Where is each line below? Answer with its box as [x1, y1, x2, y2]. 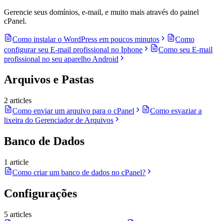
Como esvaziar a [150, 107, 202, 115]
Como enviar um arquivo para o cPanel [12, 107, 134, 115]
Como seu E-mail [158, 45, 213, 54]
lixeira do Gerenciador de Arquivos [4, 116, 113, 125]
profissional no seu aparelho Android [4, 54, 118, 63]
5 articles [4, 210, 32, 219]
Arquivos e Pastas [4, 73, 94, 86]
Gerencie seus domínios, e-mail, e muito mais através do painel [4, 7, 199, 16]
